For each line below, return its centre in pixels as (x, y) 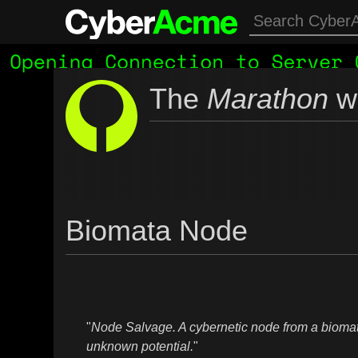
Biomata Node (157, 231)
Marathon (268, 99)
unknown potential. (139, 346)
